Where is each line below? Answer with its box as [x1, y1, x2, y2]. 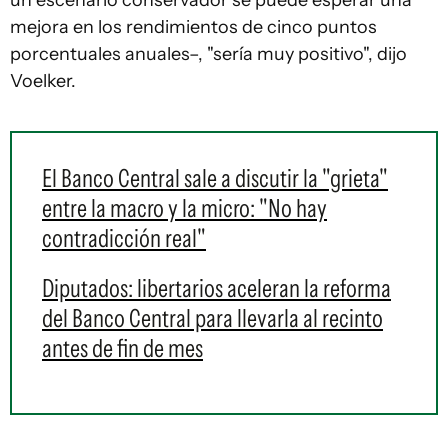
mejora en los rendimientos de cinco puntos [10, 16, 377, 38]
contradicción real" [42, 223, 206, 253]
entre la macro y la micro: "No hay [42, 193, 327, 223]
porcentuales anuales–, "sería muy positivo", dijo [10, 43, 407, 65]
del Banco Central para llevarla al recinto [42, 303, 383, 333]
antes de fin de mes [42, 333, 203, 363]
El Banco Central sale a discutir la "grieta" [42, 163, 388, 193]
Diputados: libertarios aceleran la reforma [42, 273, 391, 303]
